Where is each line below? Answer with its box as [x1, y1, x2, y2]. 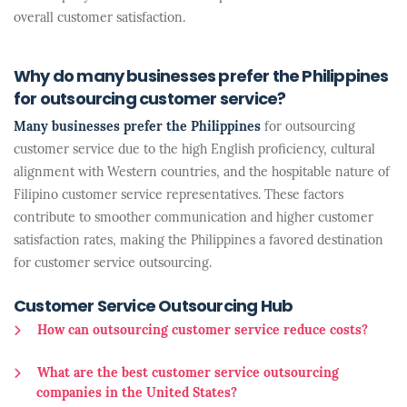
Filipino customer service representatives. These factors [14, 189, 343, 203]
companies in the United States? [36, 387, 237, 401]
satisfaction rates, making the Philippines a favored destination [14, 234, 383, 248]
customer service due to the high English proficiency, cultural [14, 144, 375, 157]
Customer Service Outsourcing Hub [14, 299, 293, 316]
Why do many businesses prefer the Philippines [14, 69, 389, 86]
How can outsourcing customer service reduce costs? [37, 324, 368, 338]
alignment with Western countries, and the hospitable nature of [14, 166, 390, 180]
